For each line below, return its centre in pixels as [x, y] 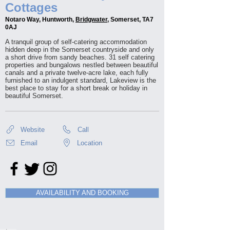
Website [33, 129]
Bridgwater [91, 20]
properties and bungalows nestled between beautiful [82, 65]
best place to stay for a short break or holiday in [76, 88]
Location [90, 143]
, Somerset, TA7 [130, 20]
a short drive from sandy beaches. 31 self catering [80, 57]
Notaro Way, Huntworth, [40, 20]
